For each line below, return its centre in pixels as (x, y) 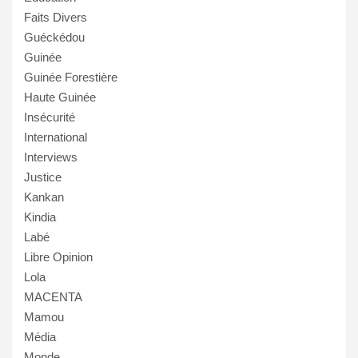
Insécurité (50, 117)
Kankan (44, 197)
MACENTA (53, 296)
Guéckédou (54, 37)
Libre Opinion (58, 257)
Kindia (40, 217)
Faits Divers (56, 17)
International (56, 137)
